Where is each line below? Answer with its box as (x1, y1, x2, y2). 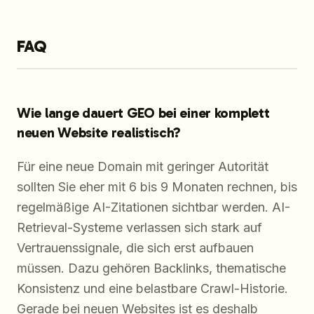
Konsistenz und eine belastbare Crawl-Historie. (17, 280, 288, 296)
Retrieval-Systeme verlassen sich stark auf (17, 219, 262, 235)
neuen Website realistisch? (17, 123, 182, 141)
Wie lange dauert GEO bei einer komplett (17, 104, 270, 121)
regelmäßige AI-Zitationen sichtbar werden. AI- (17, 199, 290, 214)
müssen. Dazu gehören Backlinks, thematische (17, 260, 286, 275)
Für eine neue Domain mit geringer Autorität (17, 158, 268, 174)
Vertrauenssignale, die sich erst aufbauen (17, 240, 254, 255)
